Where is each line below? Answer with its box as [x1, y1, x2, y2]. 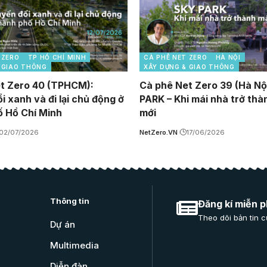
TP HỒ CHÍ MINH [27, 54, 86, 61]
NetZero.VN [139, 128, 178, 137]
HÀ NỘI [215, 54, 241, 61]
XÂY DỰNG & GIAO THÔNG [144, 63, 235, 71]
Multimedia [50, 240, 99, 252]
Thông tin [50, 196, 89, 206]
